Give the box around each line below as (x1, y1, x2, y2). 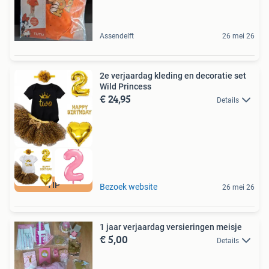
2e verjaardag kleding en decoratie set (100, 70, 246, 80)
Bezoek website (100, 181, 157, 192)
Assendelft (100, 31, 134, 40)
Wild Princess (100, 81, 151, 91)
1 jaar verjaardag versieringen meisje (100, 222, 242, 232)
